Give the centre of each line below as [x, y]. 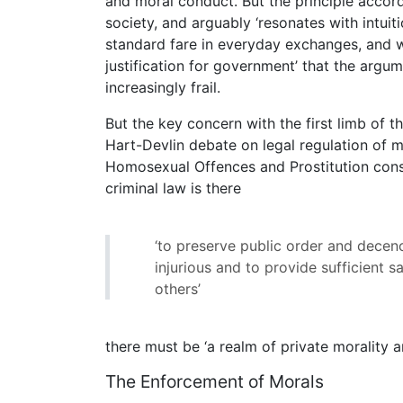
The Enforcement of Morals [215, 382]
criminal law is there [173, 188]
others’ [178, 289]
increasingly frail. [163, 88]
